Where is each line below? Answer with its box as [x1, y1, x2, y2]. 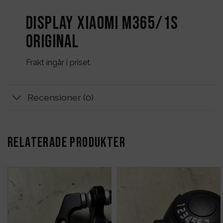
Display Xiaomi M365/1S [25, 12, 179, 34]
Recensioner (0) [27, 92, 94, 103]
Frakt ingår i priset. [25, 58, 92, 68]
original [25, 31, 79, 53]
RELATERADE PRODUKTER [7, 134, 125, 151]
